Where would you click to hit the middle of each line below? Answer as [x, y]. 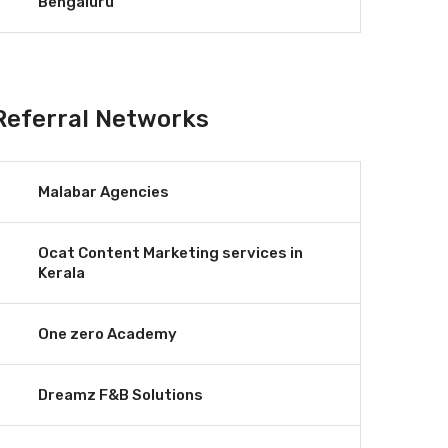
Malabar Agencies [103, 192]
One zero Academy [107, 334]
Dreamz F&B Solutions [120, 395]
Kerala [61, 273]
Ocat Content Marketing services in [170, 253]
